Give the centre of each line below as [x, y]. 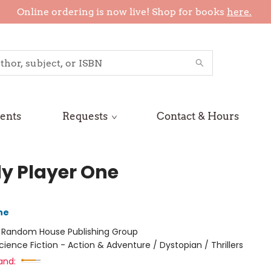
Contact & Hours [198, 116]
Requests [85, 116]
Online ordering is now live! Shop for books [122, 12]
